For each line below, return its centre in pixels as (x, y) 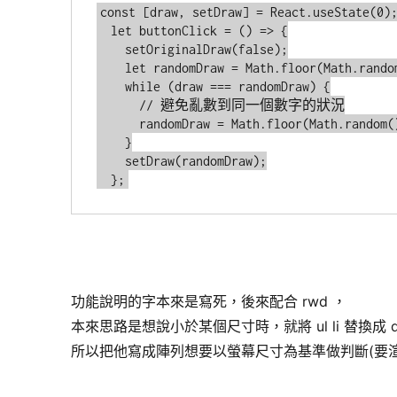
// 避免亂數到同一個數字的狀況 (118, 105)
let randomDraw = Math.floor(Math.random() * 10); (111, 68)
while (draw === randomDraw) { (111, 87)
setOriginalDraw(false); (111, 50)
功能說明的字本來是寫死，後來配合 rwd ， (209, 302)
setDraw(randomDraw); (111, 161)
